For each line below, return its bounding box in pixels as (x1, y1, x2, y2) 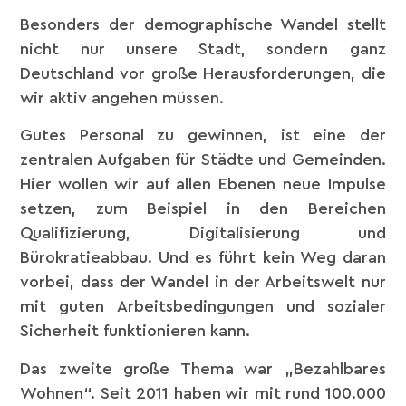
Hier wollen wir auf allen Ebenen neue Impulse (20, 176, 386, 193)
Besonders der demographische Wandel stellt (20, 15, 386, 33)
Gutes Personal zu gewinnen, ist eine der (20, 127, 386, 144)
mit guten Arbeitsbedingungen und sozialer (20, 298, 386, 315)
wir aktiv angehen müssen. (20, 89, 225, 106)
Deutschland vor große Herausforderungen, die (20, 64, 386, 82)
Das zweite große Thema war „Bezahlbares (20, 360, 386, 377)
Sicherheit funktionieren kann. (20, 323, 251, 340)
